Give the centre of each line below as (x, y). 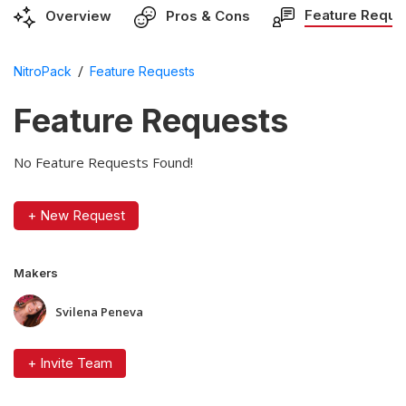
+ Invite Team (70, 362)
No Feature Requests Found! (103, 162)
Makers (36, 272)
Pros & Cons (208, 15)
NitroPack (43, 72)
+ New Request (76, 215)
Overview (78, 15)
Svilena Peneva (99, 311)
